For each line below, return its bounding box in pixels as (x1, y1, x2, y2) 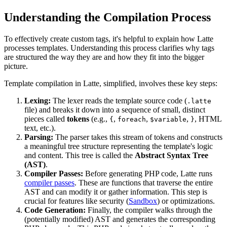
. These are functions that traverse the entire (74, 178, 213, 187)
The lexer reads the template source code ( (51, 96, 187, 105)
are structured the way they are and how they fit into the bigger (4, 52, 204, 61)
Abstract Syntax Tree (135, 150, 208, 160)
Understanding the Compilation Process (4, 10, 211, 24)
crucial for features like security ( (24, 196, 129, 205)
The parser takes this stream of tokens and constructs (53, 132, 222, 141)
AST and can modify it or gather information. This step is (24, 187, 207, 196)
